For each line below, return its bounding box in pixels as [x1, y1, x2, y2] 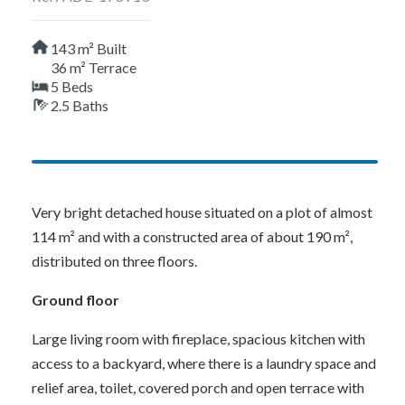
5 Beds [51, 78, 93, 95]
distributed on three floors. [32, 252, 197, 269]
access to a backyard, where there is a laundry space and [32, 354, 376, 372]
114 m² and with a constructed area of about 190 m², [32, 228, 353, 245]
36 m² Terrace [51, 59, 137, 76]
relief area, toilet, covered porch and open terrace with [32, 379, 364, 396]
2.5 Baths [51, 97, 108, 114]
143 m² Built [51, 40, 127, 57]
